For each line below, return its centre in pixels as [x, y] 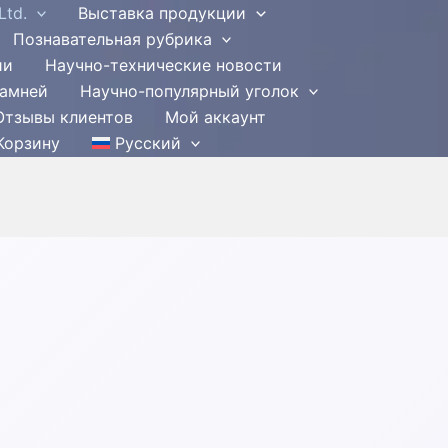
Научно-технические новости [163, 65]
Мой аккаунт [215, 117]
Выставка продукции [162, 13]
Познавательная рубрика [112, 39]
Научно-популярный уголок [189, 91]
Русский [147, 143]
